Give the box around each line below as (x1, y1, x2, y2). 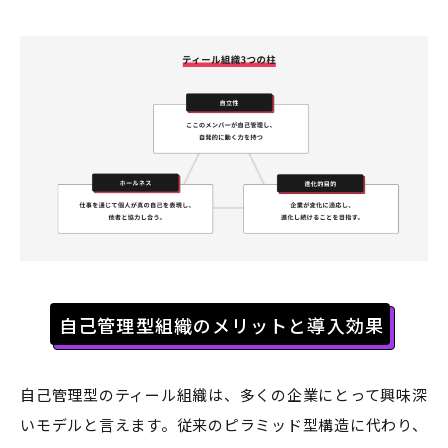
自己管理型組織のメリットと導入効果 (59, 312, 384, 339)
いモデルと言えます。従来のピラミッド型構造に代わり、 (20, 414, 428, 436)
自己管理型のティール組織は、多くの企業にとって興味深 (20, 384, 428, 406)
